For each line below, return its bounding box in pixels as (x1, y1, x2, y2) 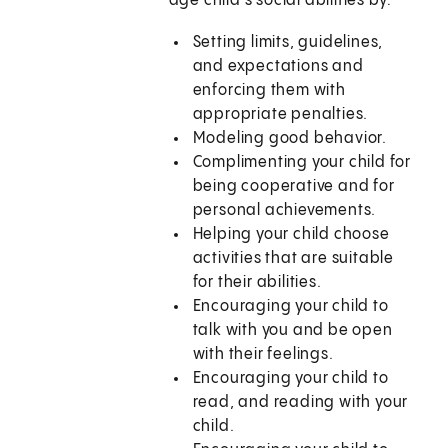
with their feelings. (192, 346, 334, 364)
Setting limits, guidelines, (192, 34, 384, 52)
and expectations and (192, 58, 364, 76)
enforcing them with (192, 82, 346, 100)
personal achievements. (192, 202, 377, 220)
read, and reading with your (192, 394, 409, 412)
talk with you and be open (192, 322, 393, 340)
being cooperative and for (192, 178, 395, 196)
